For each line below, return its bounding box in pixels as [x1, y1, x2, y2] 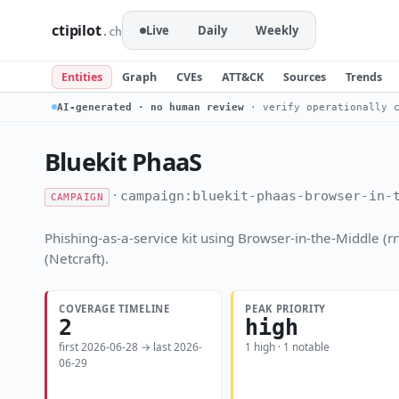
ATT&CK [222, 69, 264, 85]
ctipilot [52, 20, 102, 40]
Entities [61, 69, 102, 85]
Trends [346, 69, 382, 85]
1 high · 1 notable [245, 339, 330, 354]
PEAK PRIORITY [245, 301, 326, 315]
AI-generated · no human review [57, 101, 244, 113]
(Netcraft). [44, 248, 109, 267]
